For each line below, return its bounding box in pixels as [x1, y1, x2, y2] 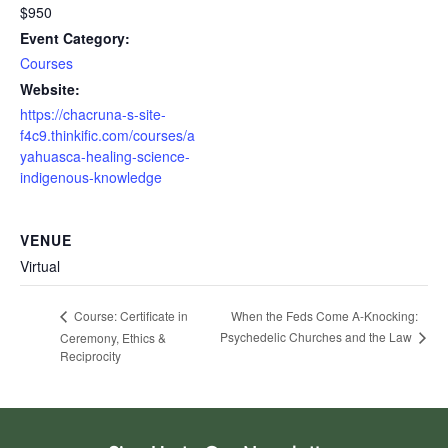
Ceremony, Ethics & [60, 328, 166, 346]
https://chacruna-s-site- [20, 104, 166, 125]
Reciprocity [60, 347, 121, 365]
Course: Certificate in [71, 307, 188, 325]
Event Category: [20, 28, 130, 49]
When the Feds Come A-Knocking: [230, 306, 418, 324]
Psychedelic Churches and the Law [219, 328, 415, 346]
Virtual [20, 256, 60, 277]
